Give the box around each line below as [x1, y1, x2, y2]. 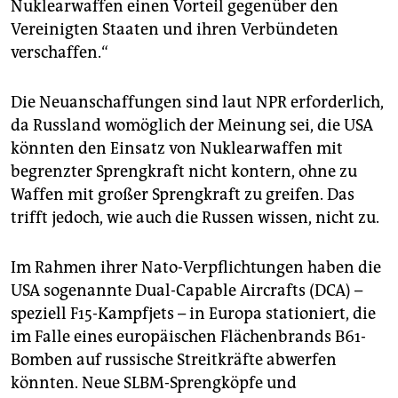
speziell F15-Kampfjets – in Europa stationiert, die [11, 303, 376, 323]
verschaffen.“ [11, 42, 108, 62]
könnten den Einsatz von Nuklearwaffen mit [11, 138, 343, 158]
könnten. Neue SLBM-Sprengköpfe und [11, 372, 297, 393]
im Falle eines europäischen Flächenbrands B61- [11, 326, 366, 346]
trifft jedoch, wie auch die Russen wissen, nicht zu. [11, 207, 379, 227]
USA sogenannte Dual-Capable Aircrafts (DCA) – [11, 280, 362, 300]
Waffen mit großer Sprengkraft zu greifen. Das [11, 184, 354, 204]
